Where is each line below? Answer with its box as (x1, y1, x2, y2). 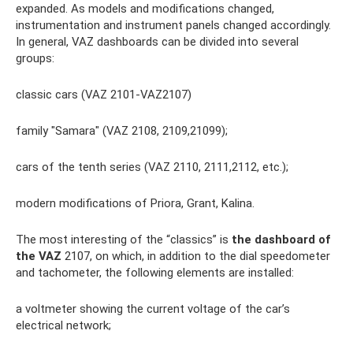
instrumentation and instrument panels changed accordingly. (16, 18, 331, 32)
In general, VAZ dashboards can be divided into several (16, 35, 299, 49)
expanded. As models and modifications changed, (16, 2, 274, 16)
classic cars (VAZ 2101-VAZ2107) (16, 87, 191, 102)
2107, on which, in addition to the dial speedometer (61, 249, 330, 263)
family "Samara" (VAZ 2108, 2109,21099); (16, 124, 228, 138)
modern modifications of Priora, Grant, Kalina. (16, 196, 255, 210)
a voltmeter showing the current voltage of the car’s (16, 302, 290, 316)
